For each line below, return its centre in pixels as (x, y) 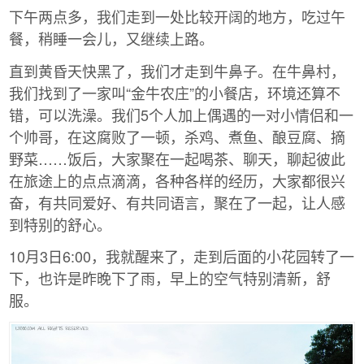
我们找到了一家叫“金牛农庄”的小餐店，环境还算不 (175, 92)
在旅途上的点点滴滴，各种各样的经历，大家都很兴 (177, 180)
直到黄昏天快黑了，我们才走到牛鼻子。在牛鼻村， (177, 70)
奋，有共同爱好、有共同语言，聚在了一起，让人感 (177, 202)
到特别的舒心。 (60, 224)
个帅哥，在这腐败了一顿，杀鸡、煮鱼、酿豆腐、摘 (177, 136)
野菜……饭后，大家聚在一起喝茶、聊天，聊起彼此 (177, 158)
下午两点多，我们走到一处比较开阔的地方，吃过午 (177, 17)
